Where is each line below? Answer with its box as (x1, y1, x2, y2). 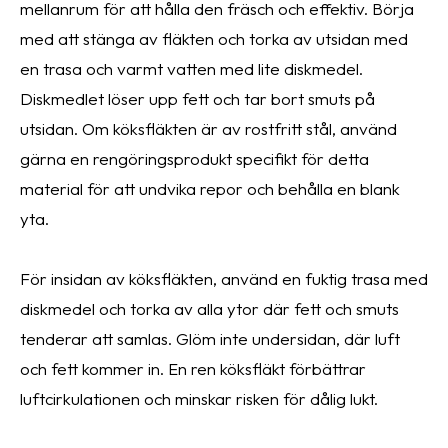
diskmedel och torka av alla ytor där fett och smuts (20, 298, 399, 320)
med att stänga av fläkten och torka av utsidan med (20, 28, 408, 50)
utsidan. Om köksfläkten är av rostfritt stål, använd (20, 118, 397, 140)
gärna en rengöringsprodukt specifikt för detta (20, 148, 369, 170)
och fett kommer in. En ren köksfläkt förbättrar (20, 358, 366, 380)
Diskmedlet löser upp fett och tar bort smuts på (20, 88, 375, 110)
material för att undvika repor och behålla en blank (20, 178, 400, 200)
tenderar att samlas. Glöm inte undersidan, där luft (20, 328, 400, 350)
